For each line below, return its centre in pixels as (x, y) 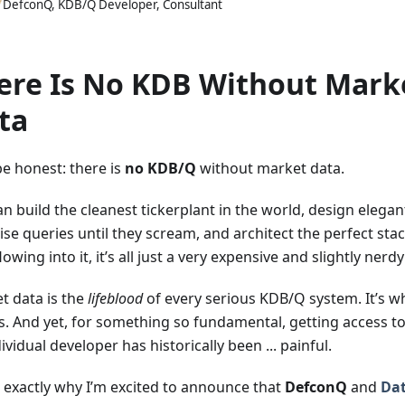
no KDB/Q (160, 168)
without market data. (270, 168)
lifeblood (115, 298)
